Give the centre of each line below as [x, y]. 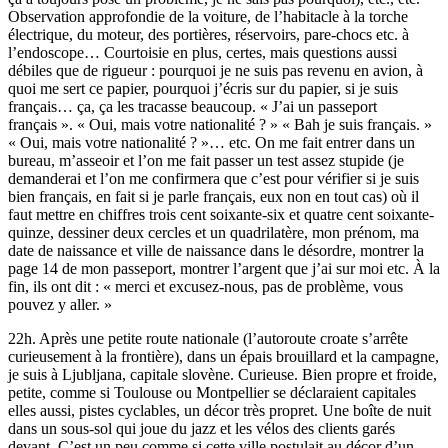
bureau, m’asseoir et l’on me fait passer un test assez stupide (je [206, 161]
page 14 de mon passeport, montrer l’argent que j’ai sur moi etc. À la [224, 269]
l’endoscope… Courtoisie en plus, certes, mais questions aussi [202, 53]
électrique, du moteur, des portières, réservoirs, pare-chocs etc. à [208, 35]
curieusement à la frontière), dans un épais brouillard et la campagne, [223, 357]
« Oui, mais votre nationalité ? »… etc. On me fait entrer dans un [211, 143]
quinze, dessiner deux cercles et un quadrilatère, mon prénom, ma [213, 233]
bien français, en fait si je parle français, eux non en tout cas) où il [213, 197]
